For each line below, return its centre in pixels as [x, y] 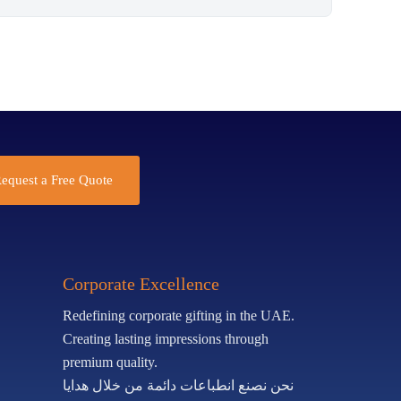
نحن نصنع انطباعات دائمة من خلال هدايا [178, 386]
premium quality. [110, 363]
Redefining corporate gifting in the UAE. [178, 316]
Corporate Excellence [141, 284]
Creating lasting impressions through [165, 339]
